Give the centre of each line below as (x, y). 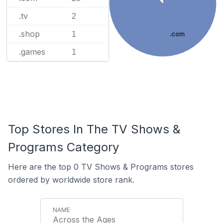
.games (32, 52)
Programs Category (63, 147)
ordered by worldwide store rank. (71, 180)
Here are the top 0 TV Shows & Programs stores (101, 167)
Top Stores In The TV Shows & (94, 129)
